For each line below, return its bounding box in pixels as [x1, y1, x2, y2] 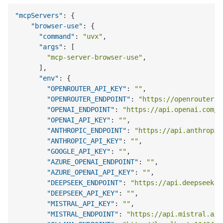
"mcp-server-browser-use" [47, 53, 143, 61]
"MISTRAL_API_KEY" [47, 199, 115, 208]
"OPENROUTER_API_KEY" [47, 84, 127, 93]
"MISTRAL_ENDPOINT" [47, 210, 119, 218]
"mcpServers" [15, 11, 63, 19]
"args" [39, 42, 63, 51]
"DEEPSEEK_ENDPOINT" [47, 178, 123, 187]
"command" [39, 32, 75, 40]
